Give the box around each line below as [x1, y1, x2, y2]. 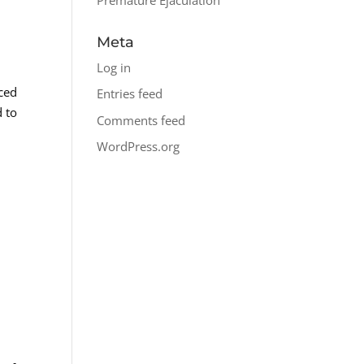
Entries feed [97, 85, 163, 102]
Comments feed [97, 111, 186, 128]
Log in [97, 58, 132, 76]
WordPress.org [97, 138, 180, 154]
